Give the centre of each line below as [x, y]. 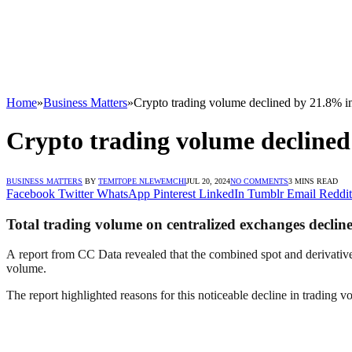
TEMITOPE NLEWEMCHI [142, 181]
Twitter [76, 193]
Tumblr [266, 193]
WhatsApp [123, 193]
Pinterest [174, 193]
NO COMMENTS [259, 181]
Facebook [31, 193]
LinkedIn [222, 193]
